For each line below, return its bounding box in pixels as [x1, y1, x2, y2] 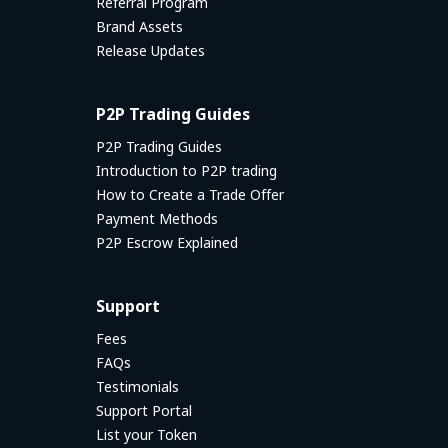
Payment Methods [96, 209, 218, 229]
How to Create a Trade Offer [96, 185, 284, 205]
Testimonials [96, 377, 179, 397]
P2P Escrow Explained [96, 233, 238, 253]
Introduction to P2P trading [96, 161, 277, 181]
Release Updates [96, 41, 205, 61]
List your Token [96, 425, 197, 445]
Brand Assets [96, 17, 183, 37]
